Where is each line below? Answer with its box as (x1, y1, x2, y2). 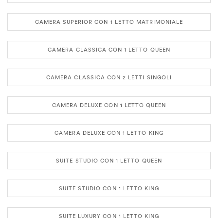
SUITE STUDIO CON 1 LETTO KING (58, 184, 160, 192)
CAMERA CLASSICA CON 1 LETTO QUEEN (48, 45, 170, 54)
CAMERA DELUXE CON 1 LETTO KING (54, 128, 163, 137)
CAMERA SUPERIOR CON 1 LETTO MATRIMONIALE (35, 18, 183, 26)
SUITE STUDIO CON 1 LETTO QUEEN (56, 156, 162, 164)
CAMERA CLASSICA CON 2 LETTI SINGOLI (46, 73, 172, 81)
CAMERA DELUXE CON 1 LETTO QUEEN (52, 101, 166, 109)
